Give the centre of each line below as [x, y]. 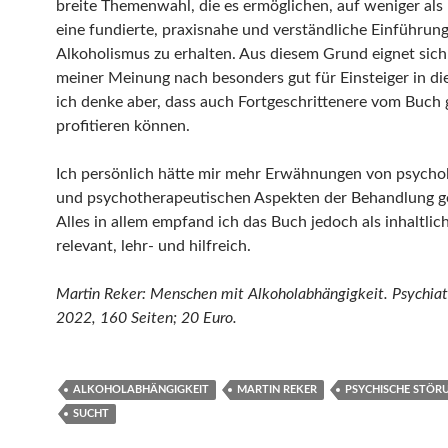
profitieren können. [123, 126]
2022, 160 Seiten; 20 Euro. [146, 318]
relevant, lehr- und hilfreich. [153, 246]
